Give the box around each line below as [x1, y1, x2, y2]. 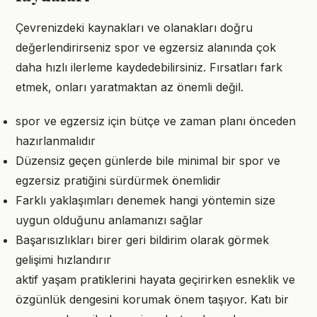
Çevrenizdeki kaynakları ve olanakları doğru [16, 21, 253, 35]
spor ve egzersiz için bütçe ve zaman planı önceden [16, 114, 296, 128]
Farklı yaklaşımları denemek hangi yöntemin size [16, 193, 275, 207]
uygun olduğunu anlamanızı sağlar [16, 213, 203, 227]
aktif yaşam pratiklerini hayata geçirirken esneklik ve [16, 272, 295, 287]
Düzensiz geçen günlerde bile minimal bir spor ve [16, 154, 280, 168]
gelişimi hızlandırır [16, 253, 111, 267]
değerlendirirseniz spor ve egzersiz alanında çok [16, 40, 276, 54]
